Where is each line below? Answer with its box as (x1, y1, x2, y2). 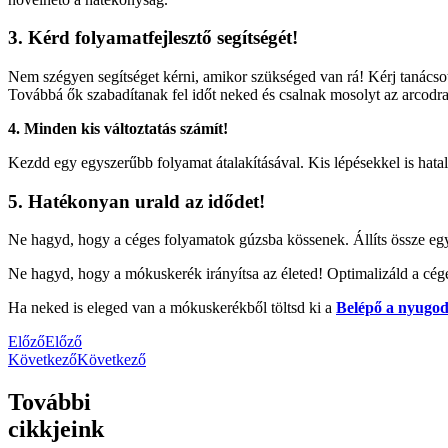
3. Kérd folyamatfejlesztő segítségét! (8, 27, 298, 49)
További (8, 389, 91, 416)
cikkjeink (8, 416, 104, 443)
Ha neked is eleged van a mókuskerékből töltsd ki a (8, 299, 336, 317)
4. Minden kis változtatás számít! (8, 119, 228, 137)
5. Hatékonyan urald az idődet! (8, 190, 265, 212)
